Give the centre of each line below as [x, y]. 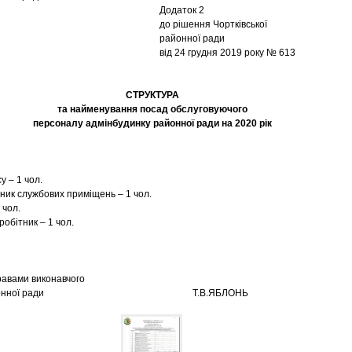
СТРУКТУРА [152, 95]
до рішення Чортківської [213, 24]
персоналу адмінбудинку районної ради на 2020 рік [152, 123]
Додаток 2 [182, 10]
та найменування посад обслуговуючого [152, 109]
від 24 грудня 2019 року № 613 [227, 53]
